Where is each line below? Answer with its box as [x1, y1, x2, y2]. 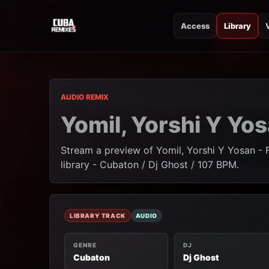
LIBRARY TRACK [70, 212, 125, 219]
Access [181, 21, 210, 31]
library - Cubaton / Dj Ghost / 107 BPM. [61, 159, 239, 171]
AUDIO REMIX [61, 92, 109, 101]
